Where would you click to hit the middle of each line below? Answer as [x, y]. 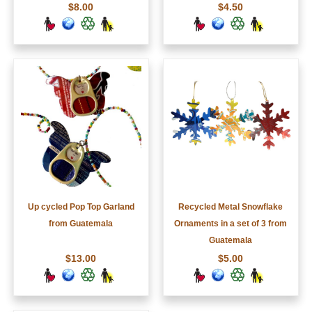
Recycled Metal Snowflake [231, 207]
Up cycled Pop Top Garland [81, 207]
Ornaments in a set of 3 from [231, 224]
